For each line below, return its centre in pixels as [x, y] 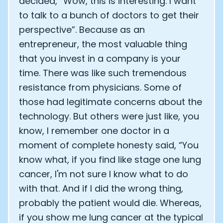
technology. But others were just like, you [109, 116]
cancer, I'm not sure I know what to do [104, 174]
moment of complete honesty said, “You [109, 145]
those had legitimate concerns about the [111, 102]
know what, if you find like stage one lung [110, 160]
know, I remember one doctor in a [94, 131]
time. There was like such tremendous [103, 73]
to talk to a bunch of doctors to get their [109, 15]
